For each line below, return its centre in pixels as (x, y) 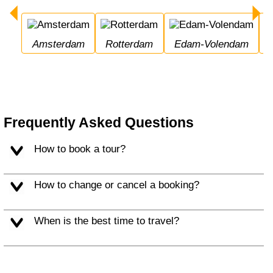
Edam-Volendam (214, 44)
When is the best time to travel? (111, 221)
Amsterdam (62, 44)
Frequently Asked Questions (99, 122)
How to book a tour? (83, 149)
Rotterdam (133, 44)
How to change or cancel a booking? (120, 185)
